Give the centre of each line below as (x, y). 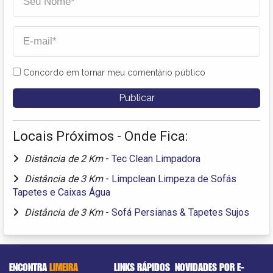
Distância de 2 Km (65, 158)
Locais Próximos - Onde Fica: (100, 136)
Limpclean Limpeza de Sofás (174, 179)
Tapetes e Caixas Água (62, 192)
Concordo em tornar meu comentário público (114, 72)
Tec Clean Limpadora (156, 158)
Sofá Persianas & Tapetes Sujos (180, 212)
